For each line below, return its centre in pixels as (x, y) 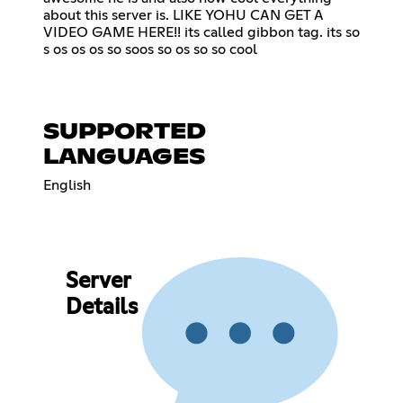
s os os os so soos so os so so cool (150, 49)
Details (101, 308)
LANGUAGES (124, 157)
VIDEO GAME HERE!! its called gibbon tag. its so (201, 32)
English (67, 185)
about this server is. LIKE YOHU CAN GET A (184, 15)
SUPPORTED (125, 132)
